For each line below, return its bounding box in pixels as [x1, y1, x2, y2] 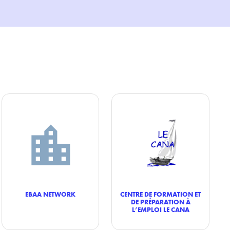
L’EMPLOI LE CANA [131, 205, 189, 214]
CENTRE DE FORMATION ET [120, 190, 201, 198]
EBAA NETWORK [25, 190, 75, 198]
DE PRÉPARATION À [130, 198, 190, 206]
